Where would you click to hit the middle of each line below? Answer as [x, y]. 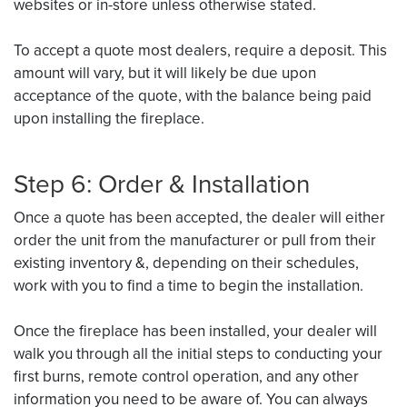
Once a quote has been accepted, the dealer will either [199, 217]
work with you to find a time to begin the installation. [189, 285]
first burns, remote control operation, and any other [186, 376]
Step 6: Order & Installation [162, 184]
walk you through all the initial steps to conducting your [198, 353]
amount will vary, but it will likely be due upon [165, 73]
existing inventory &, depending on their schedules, [186, 263]
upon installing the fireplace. [109, 118]
